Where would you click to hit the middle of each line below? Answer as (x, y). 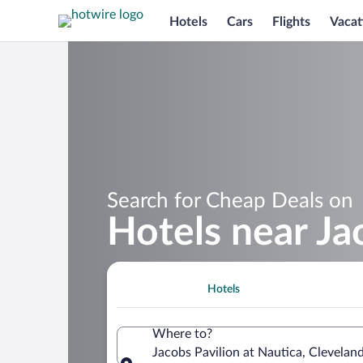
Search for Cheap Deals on (230, 201)
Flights (291, 21)
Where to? (182, 333)
